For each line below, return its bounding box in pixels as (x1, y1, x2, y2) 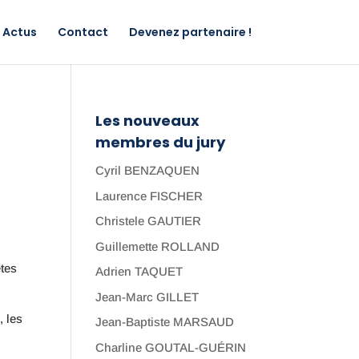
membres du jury (95, 132, 226, 152)
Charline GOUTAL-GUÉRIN (95, 340, 247, 354)
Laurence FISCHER (95, 188, 204, 203)
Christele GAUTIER (95, 214, 202, 228)
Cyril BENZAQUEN (95, 163, 200, 177)
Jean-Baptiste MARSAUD (95, 315, 235, 329)
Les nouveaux (95, 111, 200, 131)
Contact (57, 24, 108, 40)
